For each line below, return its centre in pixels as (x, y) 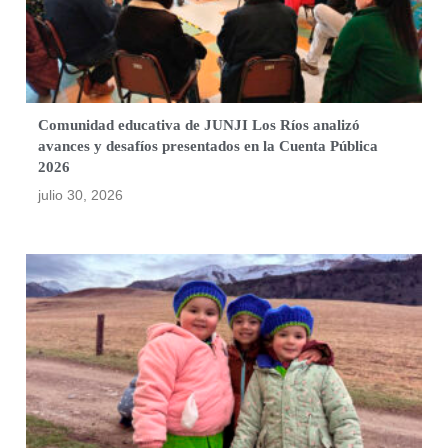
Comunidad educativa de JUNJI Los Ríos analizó (199, 125)
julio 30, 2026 (81, 195)
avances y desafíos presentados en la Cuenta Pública (208, 146)
